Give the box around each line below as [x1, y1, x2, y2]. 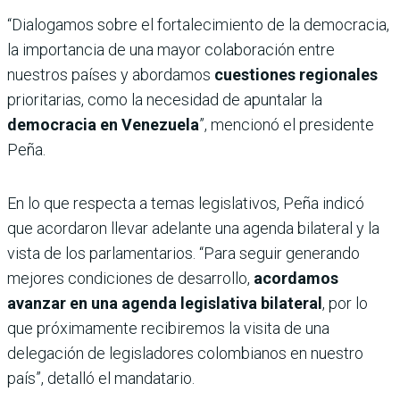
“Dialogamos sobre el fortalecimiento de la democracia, [7, 14, 389, 34]
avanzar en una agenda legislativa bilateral [7, 293, 322, 312]
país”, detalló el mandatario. [7, 368, 195, 387]
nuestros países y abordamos [7, 64, 214, 84]
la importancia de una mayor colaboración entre [7, 39, 335, 59]
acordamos [250, 268, 338, 287]
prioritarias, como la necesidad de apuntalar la [7, 89, 322, 109]
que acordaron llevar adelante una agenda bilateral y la [7, 218, 379, 237]
